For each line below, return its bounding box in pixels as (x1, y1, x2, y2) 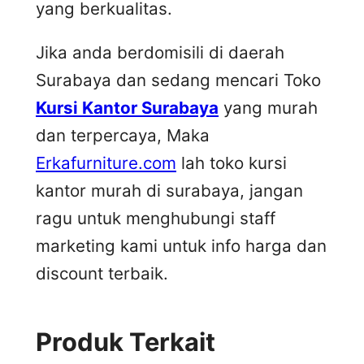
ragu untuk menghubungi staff (36, 208, 275, 229)
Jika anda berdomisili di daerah (36, 42, 284, 63)
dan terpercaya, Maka (36, 125, 210, 146)
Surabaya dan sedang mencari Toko (36, 70, 321, 91)
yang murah (219, 97, 318, 119)
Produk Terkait (36, 327, 215, 357)
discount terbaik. (36, 263, 168, 284)
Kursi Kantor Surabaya (36, 97, 219, 119)
